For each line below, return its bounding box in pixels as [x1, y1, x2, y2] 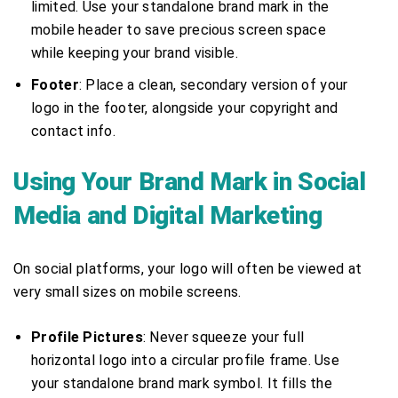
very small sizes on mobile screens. [13, 283, 242, 300]
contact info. [31, 122, 115, 139]
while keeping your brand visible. [31, 44, 238, 61]
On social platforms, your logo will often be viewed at [13, 259, 362, 277]
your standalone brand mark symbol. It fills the [31, 374, 333, 392]
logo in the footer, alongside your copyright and [31, 99, 338, 116]
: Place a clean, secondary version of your [78, 76, 348, 93]
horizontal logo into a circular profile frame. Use [31, 351, 339, 369]
